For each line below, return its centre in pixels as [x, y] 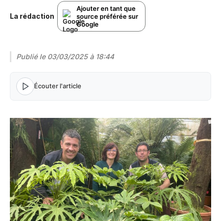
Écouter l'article [58, 86]
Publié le [32, 56]
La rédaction [32, 16]
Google [88, 24]
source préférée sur [107, 16]
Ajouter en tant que [106, 8]
